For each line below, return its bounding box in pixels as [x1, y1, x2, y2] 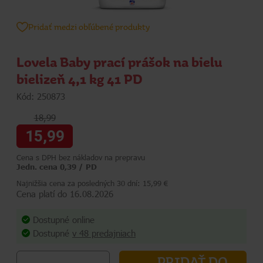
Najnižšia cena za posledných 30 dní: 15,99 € [16, 178, 168, 188]
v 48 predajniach [72, 227, 136, 239]
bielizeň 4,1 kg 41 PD [16, 72, 143, 87]
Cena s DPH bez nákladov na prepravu [16, 153, 145, 163]
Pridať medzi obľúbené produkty [28, 22, 150, 32]
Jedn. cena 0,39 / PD [16, 162, 97, 172]
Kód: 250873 [16, 90, 65, 102]
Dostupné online [33, 214, 95, 226]
